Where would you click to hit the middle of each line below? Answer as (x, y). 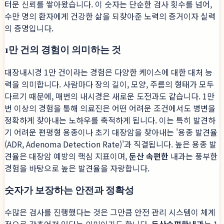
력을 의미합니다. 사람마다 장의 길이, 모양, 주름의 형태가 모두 (109, 84)
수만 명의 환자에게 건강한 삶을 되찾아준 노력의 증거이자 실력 (110, 16)
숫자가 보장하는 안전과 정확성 (69, 189)
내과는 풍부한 (193, 156)
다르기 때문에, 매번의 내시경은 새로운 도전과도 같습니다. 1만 (109, 96)
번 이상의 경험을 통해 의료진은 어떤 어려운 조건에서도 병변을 (110, 108)
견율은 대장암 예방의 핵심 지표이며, (67, 156)
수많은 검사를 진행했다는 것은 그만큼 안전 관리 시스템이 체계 (110, 212)
